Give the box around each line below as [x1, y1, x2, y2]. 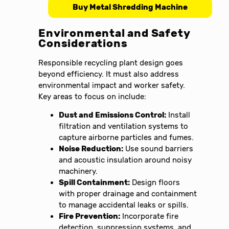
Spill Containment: [59, 178, 130, 188]
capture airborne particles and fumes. [59, 133, 194, 143]
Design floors [130, 178, 180, 188]
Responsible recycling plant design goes [38, 58, 184, 67]
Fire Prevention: [59, 212, 121, 221]
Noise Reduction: [59, 144, 124, 154]
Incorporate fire [120, 212, 179, 221]
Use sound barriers [123, 144, 194, 154]
